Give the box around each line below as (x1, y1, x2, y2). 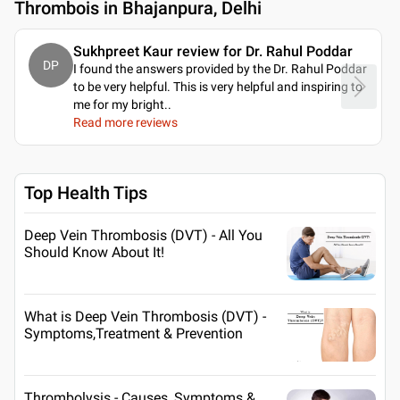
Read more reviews (73, 114, 178, 129)
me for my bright (73, 96, 164, 112)
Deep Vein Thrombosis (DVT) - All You (24, 226, 262, 244)
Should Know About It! (24, 243, 164, 261)
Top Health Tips (24, 181, 147, 204)
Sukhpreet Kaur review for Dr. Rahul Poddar (73, 42, 353, 60)
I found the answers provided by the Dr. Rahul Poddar (73, 61, 367, 76)
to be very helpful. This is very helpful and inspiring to (73, 79, 362, 94)
